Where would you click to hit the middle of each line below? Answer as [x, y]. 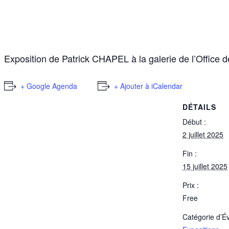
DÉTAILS [199, 107]
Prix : [191, 185]
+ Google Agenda [49, 86]
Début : [194, 122]
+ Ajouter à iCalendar [148, 86]
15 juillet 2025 [205, 166]
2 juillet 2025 [203, 135]
